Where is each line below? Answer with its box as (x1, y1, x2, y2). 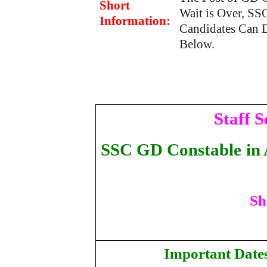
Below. (179, 37, 215, 51)
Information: (100, 14, 171, 28)
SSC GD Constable (100, 140, 241, 160)
